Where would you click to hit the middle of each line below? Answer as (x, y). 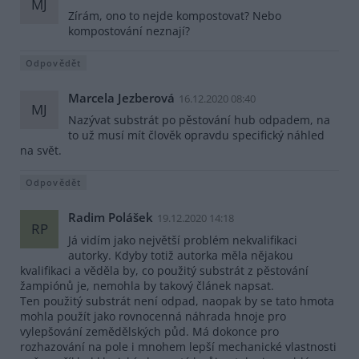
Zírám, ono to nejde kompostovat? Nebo (175, 15)
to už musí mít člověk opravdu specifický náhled (196, 135)
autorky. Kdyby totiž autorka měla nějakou (181, 255)
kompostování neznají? (129, 30)
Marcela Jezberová (121, 97)
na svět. (41, 151)
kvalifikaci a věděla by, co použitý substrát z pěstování (164, 270)
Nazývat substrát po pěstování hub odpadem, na (199, 120)
